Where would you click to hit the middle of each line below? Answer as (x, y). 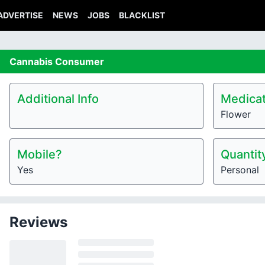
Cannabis (32, 62)
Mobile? (40, 154)
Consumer (80, 62)
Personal (240, 170)
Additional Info (58, 99)
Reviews (38, 222)
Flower (236, 114)
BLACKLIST (142, 15)
